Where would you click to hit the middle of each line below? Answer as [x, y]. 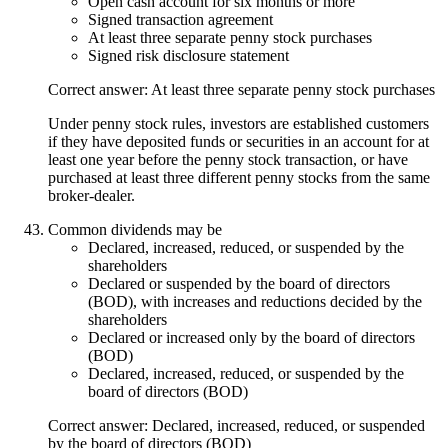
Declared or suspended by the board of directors [239, 283]
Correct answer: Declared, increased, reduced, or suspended [236, 425]
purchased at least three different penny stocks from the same [239, 177]
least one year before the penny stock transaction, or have [228, 159]
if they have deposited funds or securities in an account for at [238, 141]
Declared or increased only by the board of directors [251, 337]
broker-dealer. [91, 195]
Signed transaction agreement [180, 19]
